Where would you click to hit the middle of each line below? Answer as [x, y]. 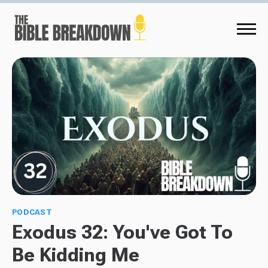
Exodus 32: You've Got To [122, 232]
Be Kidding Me [76, 255]
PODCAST [32, 212]
